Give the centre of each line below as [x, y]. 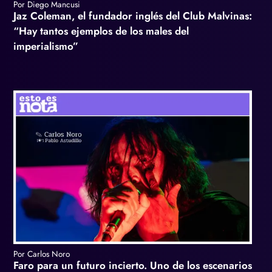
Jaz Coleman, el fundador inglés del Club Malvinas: [133, 15]
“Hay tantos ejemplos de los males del [101, 31]
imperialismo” [46, 46]
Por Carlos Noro [42, 254]
